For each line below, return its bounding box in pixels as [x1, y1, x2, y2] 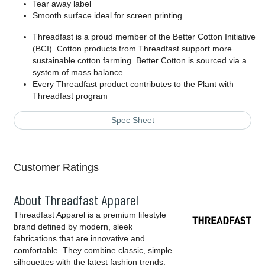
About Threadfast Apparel [14, 191, 138, 209]
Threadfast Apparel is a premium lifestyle [14, 210, 166, 220]
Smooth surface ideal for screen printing [33, 11, 182, 21]
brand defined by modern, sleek [14, 222, 132, 232]
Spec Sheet [111, 115, 154, 125]
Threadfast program [33, 91, 108, 101]
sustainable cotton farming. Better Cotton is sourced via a [33, 56, 247, 66]
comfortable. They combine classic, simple [14, 245, 172, 256]
